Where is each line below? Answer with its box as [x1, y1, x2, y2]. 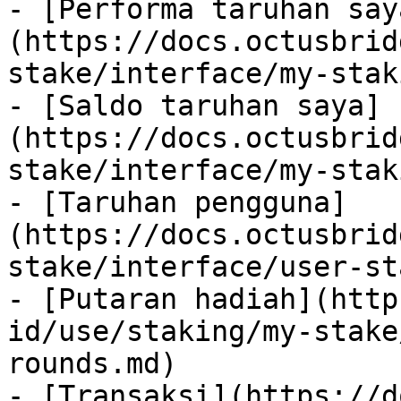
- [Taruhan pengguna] [7, 186, 347, 218]
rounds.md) [7, 347, 177, 380]
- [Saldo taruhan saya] [7, 90, 381, 122]
